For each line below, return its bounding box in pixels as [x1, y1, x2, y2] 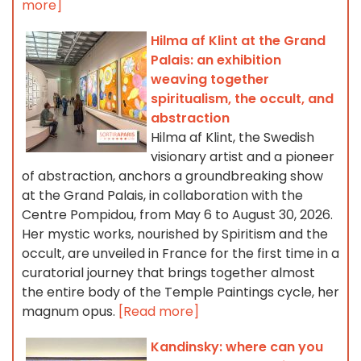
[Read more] [118, 302, 199, 322]
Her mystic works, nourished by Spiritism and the [22, 225, 328, 244]
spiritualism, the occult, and [151, 89, 334, 109]
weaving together [151, 70, 269, 89]
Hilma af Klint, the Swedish [151, 128, 314, 147]
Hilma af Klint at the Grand [151, 31, 326, 51]
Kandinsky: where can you [151, 338, 323, 357]
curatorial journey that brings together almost [22, 263, 315, 283]
